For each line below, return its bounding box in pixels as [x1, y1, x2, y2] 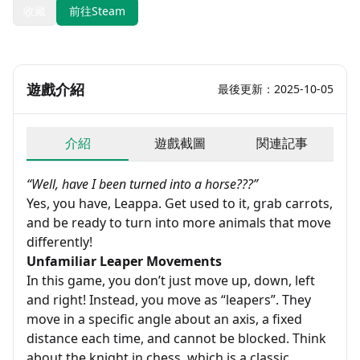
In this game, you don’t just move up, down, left [27, 272, 315, 289]
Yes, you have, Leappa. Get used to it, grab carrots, [27, 194, 333, 212]
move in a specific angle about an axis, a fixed [27, 310, 302, 328]
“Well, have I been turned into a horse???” [27, 175, 258, 193]
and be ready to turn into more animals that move [27, 214, 331, 231]
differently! [27, 233, 92, 251]
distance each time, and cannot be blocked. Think [27, 329, 326, 347]
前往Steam [69, 3, 125, 18]
